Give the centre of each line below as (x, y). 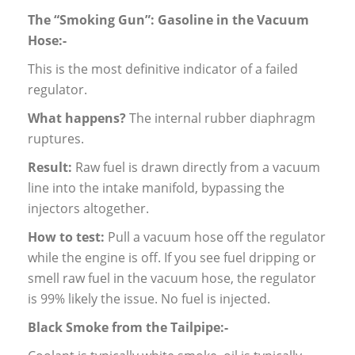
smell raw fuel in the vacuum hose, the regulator (172, 279)
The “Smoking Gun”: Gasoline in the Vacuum (168, 20)
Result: (50, 168)
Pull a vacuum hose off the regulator (215, 237)
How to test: (66, 237)
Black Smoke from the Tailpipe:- (128, 328)
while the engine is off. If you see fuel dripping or (172, 258)
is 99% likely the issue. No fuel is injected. (149, 299)
